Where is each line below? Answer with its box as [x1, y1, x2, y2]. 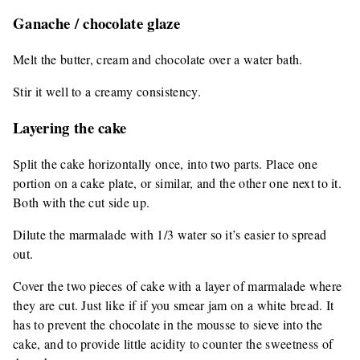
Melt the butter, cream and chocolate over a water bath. [13, 51, 303, 68]
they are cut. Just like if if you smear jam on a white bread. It [13, 296, 334, 313]
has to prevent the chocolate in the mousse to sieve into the [13, 315, 323, 333]
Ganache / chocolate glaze [13, 12, 180, 35]
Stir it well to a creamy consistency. [13, 83, 201, 100]
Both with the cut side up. [13, 193, 150, 211]
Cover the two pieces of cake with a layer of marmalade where [13, 276, 342, 294]
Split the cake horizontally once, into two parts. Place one [13, 154, 317, 172]
